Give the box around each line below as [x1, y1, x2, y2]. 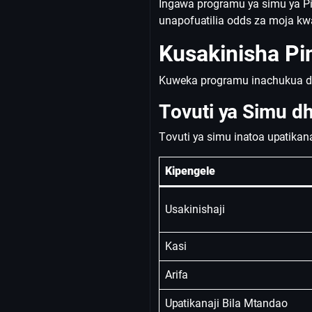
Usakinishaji [165, 203, 225, 216]
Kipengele [165, 164, 215, 178]
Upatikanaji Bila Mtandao [165, 297, 288, 310]
